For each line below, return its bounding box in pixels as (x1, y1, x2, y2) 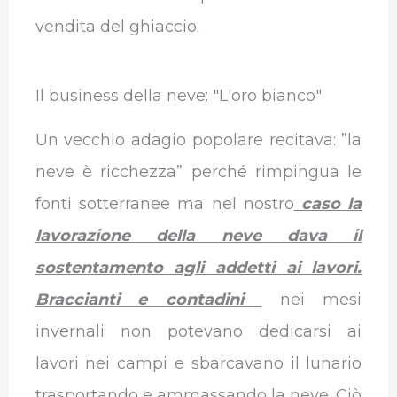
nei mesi (279, 289, 362, 309)
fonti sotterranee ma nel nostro (35, 193, 294, 214)
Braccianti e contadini (35, 289, 262, 309)
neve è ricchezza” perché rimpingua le (35, 161, 362, 182)
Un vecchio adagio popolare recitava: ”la (35, 129, 362, 150)
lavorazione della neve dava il (35, 225, 362, 245)
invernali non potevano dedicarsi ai (35, 321, 362, 341)
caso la (293, 193, 362, 214)
